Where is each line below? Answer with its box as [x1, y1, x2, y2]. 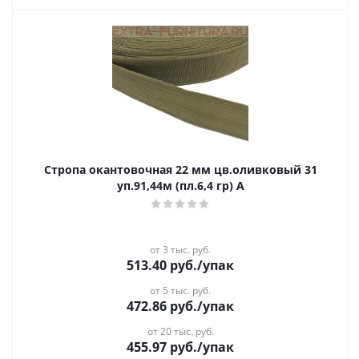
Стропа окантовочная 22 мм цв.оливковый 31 [43, 162, 317, 177]
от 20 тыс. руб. [147, 325, 214, 338]
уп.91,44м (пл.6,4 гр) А [116, 178, 244, 193]
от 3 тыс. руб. [150, 243, 211, 256]
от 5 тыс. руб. [150, 284, 211, 297]
